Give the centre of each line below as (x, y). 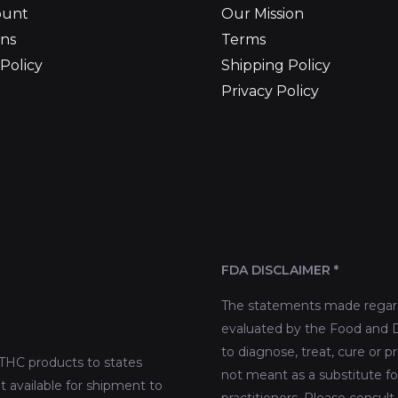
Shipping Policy (276, 66)
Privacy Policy (270, 92)
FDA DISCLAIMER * (280, 271)
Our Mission (263, 14)
